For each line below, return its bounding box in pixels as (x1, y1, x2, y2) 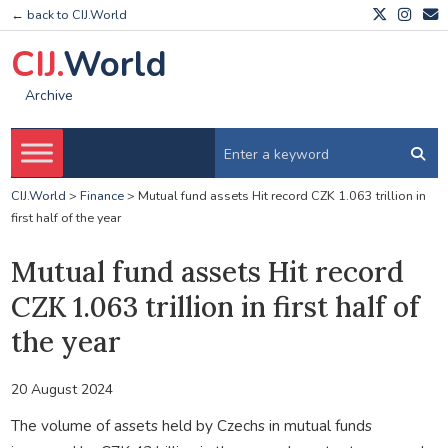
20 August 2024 (10, 379, 113, 399)
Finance (79, 187, 124, 205)
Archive (24, 86, 73, 106)
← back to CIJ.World (10, 6, 127, 24)
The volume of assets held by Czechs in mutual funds (10, 414, 372, 436)
